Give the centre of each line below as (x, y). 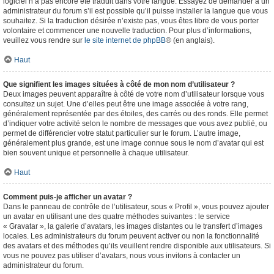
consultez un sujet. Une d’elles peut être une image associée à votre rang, (126, 104)
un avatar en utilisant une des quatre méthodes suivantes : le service (117, 217)
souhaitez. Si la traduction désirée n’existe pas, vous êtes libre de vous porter (131, 21)
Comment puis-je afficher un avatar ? (68, 197)
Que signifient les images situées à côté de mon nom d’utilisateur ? (119, 84)
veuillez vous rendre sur (44, 40)
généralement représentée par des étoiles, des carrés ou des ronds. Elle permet (135, 114)
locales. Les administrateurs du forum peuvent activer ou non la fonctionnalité (131, 236)
